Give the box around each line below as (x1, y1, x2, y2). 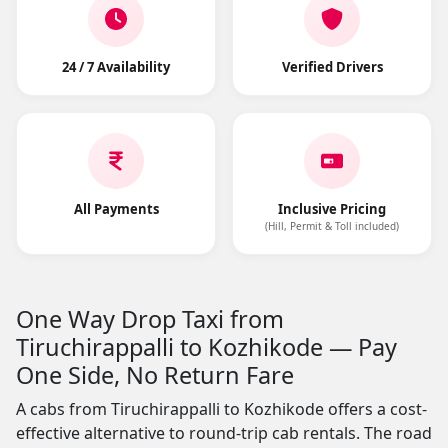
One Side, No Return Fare (16, 359, 294, 391)
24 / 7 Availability (62, 58, 170, 76)
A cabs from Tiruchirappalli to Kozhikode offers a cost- (16, 398, 427, 420)
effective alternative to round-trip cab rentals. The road (16, 422, 432, 444)
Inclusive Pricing (278, 200, 386, 218)
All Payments (73, 200, 159, 218)
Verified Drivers (281, 58, 383, 76)
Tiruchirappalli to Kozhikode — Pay (16, 331, 397, 363)
